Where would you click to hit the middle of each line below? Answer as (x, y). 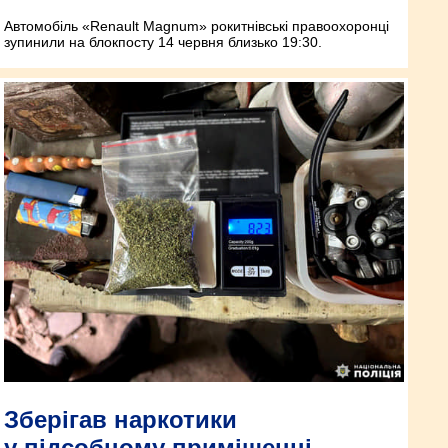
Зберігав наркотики (120, 420)
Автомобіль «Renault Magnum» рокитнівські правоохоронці (196, 26)
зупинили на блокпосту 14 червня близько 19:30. (163, 42)
